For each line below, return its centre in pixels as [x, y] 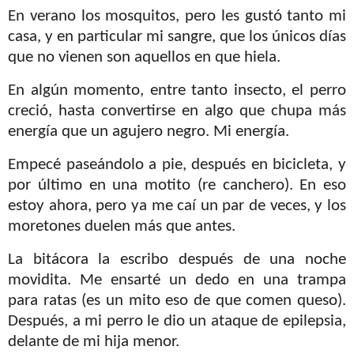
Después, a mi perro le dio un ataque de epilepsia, [177, 321]
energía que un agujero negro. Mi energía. [149, 132]
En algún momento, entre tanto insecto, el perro [177, 91]
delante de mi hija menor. [94, 342]
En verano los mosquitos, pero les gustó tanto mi [177, 17]
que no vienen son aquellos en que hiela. [144, 58]
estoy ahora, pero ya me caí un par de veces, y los [177, 206]
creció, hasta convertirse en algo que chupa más [177, 112]
